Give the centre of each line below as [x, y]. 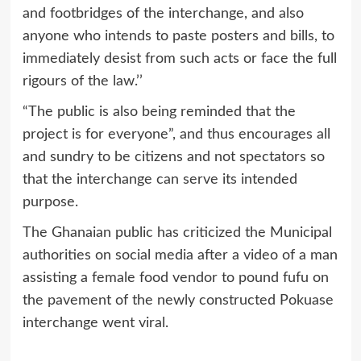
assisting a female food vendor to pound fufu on [175, 278]
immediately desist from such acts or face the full [179, 58]
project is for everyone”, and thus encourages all [176, 134]
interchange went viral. [95, 323]
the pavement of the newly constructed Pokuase [178, 300]
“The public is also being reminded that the [159, 112]
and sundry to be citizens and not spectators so [173, 157]
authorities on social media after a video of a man [180, 255]
